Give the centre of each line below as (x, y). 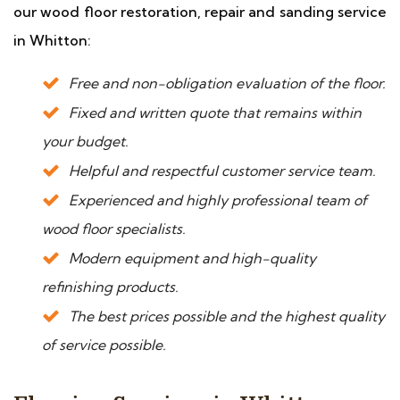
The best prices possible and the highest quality (227, 316)
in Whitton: (52, 40)
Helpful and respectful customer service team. (222, 171)
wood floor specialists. (114, 229)
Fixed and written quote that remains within (215, 112)
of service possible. (104, 345)
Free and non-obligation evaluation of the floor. (227, 83)
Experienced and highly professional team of (218, 200)
